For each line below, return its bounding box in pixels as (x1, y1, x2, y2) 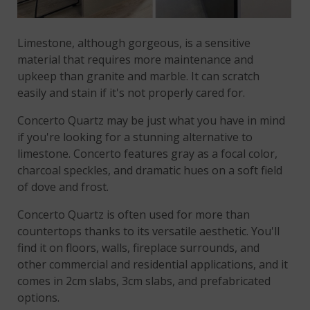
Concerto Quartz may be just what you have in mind (17, 112, 286, 128)
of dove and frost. (17, 179, 109, 194)
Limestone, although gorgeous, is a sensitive (17, 35, 251, 51)
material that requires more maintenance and (17, 51, 254, 67)
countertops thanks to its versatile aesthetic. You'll (17, 223, 280, 239)
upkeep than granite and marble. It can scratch (17, 68, 260, 84)
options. (17, 289, 60, 305)
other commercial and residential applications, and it (17, 256, 289, 272)
